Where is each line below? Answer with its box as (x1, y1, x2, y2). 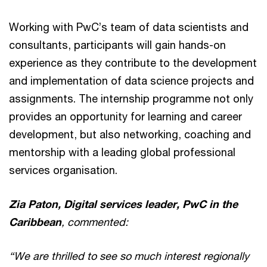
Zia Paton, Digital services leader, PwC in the (9, 197, 238, 210)
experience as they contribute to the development (9, 55, 257, 69)
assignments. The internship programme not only (9, 91, 253, 105)
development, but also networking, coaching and (9, 127, 251, 141)
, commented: (61, 215, 128, 228)
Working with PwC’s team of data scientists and (9, 20, 249, 33)
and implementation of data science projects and (9, 73, 254, 87)
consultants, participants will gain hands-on (9, 38, 226, 51)
